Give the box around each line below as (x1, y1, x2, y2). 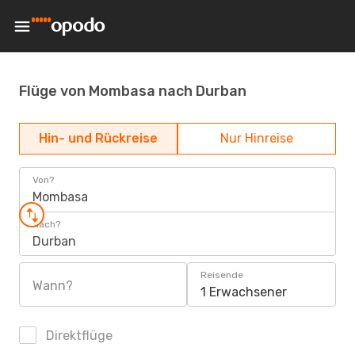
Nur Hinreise (220, 131, 293, 146)
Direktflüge (43, 328, 113, 343)
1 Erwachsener (200, 284, 287, 300)
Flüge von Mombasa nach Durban (19, 82, 246, 100)
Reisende (200, 269, 243, 281)
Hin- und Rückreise (39, 131, 158, 146)
